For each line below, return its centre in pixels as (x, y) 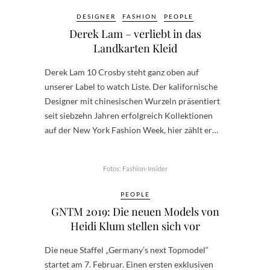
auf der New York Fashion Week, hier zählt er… (131, 130)
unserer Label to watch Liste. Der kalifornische (131, 87)
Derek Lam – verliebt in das (135, 34)
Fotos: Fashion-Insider (135, 169)
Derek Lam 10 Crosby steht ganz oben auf (122, 72)
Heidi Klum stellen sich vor (135, 226)
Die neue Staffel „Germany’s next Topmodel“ (127, 250)
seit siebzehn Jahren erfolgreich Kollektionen (129, 116)
